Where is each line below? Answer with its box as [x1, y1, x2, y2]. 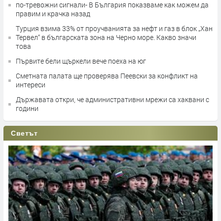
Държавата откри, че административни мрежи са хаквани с [16, 95, 209, 105]
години [16, 104, 38, 113]
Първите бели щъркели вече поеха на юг [16, 56, 146, 66]
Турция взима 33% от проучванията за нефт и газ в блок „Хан [16, 24, 213, 34]
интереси [16, 80, 45, 90]
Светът [11, 129, 38, 138]
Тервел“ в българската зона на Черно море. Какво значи [16, 33, 196, 42]
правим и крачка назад [16, 9, 90, 19]
